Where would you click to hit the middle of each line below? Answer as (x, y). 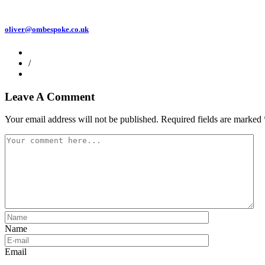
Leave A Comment (50, 96)
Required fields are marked (211, 119)
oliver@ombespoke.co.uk (47, 29)
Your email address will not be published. (82, 119)
